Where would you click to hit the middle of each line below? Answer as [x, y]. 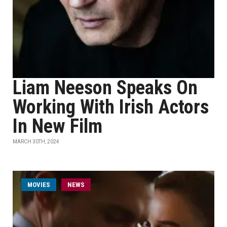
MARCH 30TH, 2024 [36, 142]
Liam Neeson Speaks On [105, 88]
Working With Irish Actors [111, 107]
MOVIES [39, 185]
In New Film [58, 126]
